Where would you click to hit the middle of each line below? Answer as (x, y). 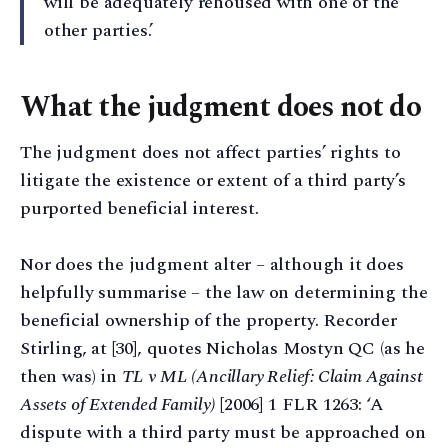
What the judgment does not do (221, 108)
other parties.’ (99, 31)
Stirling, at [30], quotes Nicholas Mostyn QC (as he (222, 349)
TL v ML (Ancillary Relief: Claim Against (272, 377)
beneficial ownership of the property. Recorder (208, 321)
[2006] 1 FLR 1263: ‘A (299, 405)
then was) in (71, 377)
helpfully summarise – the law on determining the (224, 293)
